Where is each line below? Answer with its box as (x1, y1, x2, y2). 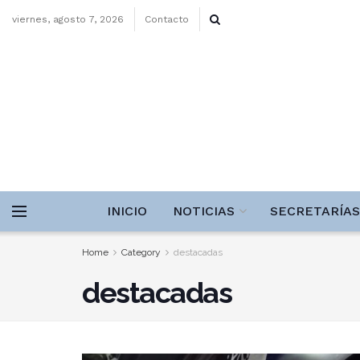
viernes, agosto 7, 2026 (12, 14, 124, 25)
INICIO (107, 203, 147, 219)
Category (121, 247, 161, 258)
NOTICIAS (173, 203, 235, 219)
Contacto (145, 14, 189, 25)
